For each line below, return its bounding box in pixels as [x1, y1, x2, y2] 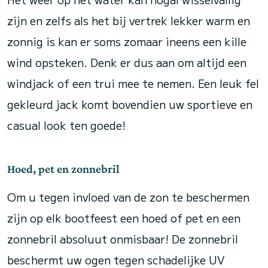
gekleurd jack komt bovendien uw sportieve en [7, 96, 252, 112]
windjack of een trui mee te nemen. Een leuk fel [7, 75, 259, 91]
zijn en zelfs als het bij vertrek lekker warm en [7, 13, 250, 28]
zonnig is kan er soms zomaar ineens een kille [7, 33, 246, 49]
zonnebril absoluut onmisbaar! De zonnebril [7, 231, 238, 246]
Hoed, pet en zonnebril [7, 162, 120, 175]
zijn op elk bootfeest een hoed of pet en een [7, 210, 240, 226]
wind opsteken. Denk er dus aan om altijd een [7, 54, 246, 70]
